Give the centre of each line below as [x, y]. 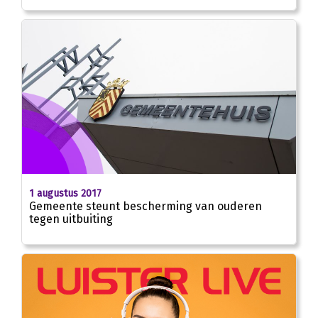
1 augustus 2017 [65, 193]
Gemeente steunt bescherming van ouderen [146, 206]
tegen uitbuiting [71, 219]
